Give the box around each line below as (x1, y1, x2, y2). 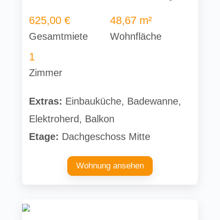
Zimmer (29, 67, 63, 78)
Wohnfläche (110, 30, 162, 42)
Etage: (29, 131, 59, 142)
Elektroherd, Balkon (29, 113, 115, 124)
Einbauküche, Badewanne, (62, 95, 182, 107)
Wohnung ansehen (76, 161, 144, 170)
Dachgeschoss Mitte (59, 131, 151, 142)
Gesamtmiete (29, 30, 88, 42)
